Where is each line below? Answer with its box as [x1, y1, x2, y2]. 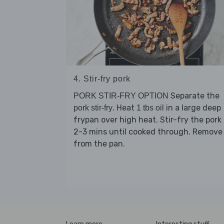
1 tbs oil [136, 103, 164, 112]
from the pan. [73, 139, 125, 149]
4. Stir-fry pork [73, 74, 130, 83]
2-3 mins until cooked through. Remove [73, 127, 222, 137]
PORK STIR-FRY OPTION [73, 91, 168, 100]
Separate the [168, 91, 219, 101]
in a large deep [164, 103, 221, 113]
